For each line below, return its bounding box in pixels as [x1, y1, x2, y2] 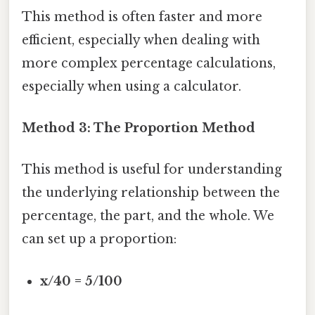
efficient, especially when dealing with [22, 32, 260, 48]
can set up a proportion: [22, 231, 176, 247]
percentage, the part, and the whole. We [22, 208, 274, 224]
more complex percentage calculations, [22, 55, 276, 71]
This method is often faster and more [22, 8, 262, 25]
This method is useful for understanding [22, 162, 282, 178]
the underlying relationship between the [22, 185, 280, 201]
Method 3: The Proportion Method [22, 120, 255, 136]
